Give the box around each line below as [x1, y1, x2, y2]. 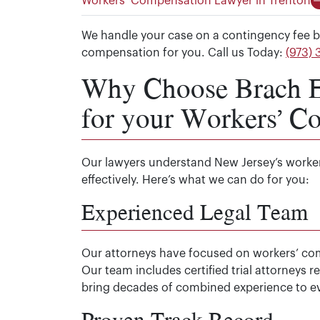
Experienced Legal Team [81, 195, 308, 228]
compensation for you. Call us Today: [81, 47, 286, 59]
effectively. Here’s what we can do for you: [81, 174, 309, 186]
